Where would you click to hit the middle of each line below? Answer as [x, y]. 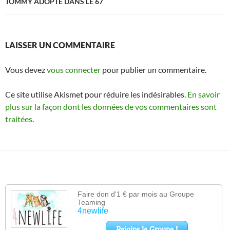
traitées [19, 119]
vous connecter [74, 70]
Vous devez [26, 70]
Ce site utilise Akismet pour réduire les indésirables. [96, 94]
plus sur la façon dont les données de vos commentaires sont [111, 107]
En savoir [204, 94]
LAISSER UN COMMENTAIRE [60, 45]
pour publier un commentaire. [154, 70]
